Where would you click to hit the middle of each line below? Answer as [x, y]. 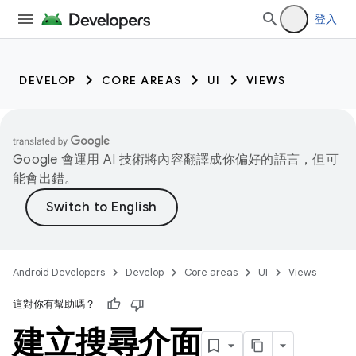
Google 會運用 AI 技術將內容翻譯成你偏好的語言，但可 [176, 160]
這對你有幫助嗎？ [54, 304]
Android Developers [59, 272]
